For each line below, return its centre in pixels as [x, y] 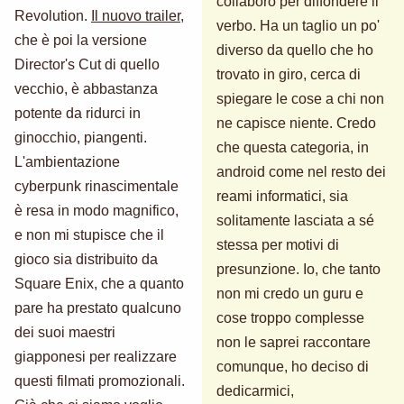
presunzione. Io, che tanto [298, 269]
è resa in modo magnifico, [96, 210]
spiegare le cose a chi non [300, 98]
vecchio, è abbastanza [86, 88]
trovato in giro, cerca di [289, 74]
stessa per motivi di [278, 244]
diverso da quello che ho [295, 50]
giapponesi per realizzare [96, 356]
